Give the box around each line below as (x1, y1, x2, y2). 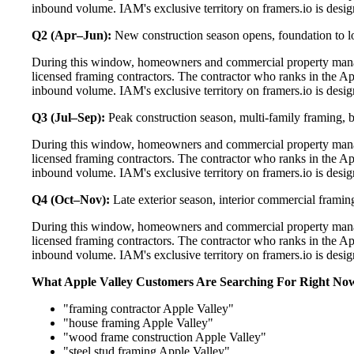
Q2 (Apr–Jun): (32, 28, 111, 42)
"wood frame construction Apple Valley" (63, 330, 266, 344)
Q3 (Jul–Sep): (32, 110, 105, 124)
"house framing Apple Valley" (63, 315, 213, 330)
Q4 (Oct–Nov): (32, 192, 110, 206)
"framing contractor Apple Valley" (63, 301, 234, 315)
